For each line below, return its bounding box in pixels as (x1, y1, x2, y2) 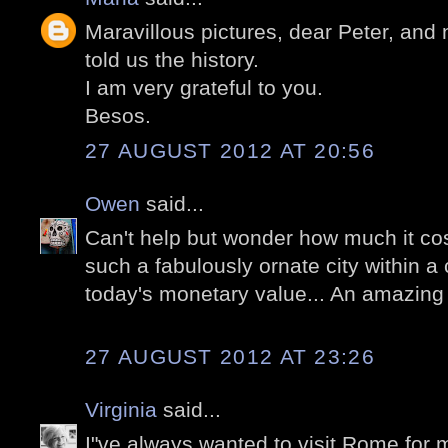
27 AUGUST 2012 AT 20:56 (85, 138, 375, 162)
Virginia (85, 397, 157, 421)
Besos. (85, 104, 151, 128)
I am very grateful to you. (85, 76, 323, 100)
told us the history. (85, 48, 259, 72)
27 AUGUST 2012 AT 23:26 (85, 344, 375, 368)
